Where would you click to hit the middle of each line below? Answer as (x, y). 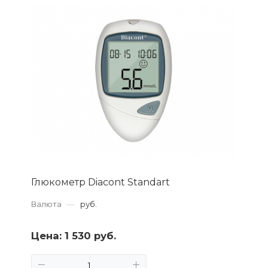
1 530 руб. (90, 236)
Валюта (46, 204)
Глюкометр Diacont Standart (100, 182)
